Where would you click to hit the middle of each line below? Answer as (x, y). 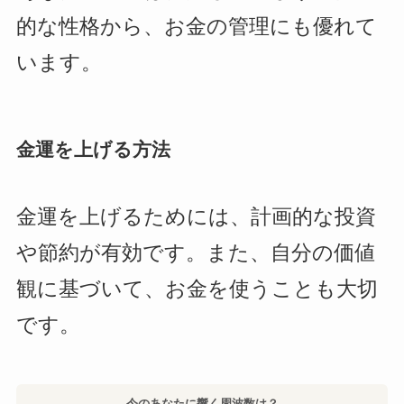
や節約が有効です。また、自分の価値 (195, 253)
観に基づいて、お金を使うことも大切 (197, 289)
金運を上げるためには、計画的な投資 (196, 217)
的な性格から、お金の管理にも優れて (196, 26)
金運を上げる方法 (93, 149)
